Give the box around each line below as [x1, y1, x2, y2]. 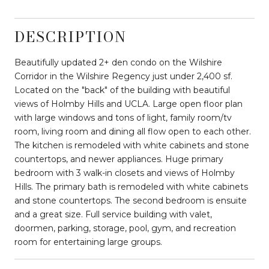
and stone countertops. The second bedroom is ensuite [14, 195, 247, 206]
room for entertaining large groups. [14, 236, 162, 247]
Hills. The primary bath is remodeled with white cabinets [14, 181, 248, 192]
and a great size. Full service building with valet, [14, 208, 212, 220]
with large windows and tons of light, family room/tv [14, 112, 232, 123]
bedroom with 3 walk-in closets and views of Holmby [14, 167, 235, 178]
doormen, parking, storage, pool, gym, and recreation [14, 222, 236, 234]
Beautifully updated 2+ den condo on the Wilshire [14, 56, 222, 68]
